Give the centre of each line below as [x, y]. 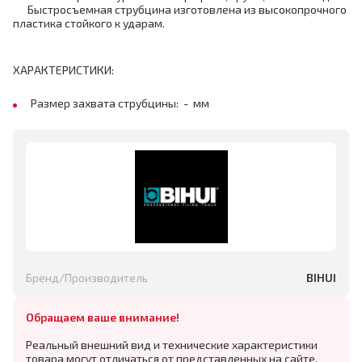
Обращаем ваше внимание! [103, 317]
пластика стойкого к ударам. [90, 23]
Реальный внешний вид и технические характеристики [172, 345]
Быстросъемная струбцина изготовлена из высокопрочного [180, 9]
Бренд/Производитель [87, 278]
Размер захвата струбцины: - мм [120, 103]
